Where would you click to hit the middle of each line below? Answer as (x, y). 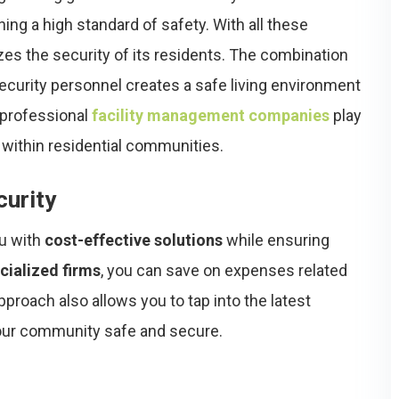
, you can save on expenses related (224, 270)
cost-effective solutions (134, 240)
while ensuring (276, 240)
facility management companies (211, 115)
